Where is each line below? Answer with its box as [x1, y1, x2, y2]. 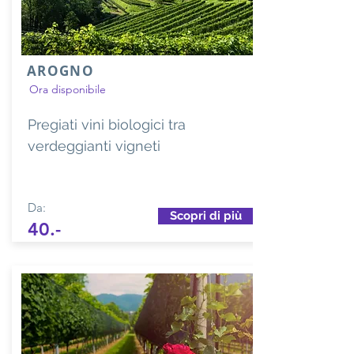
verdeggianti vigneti [28, 137, 160, 154]
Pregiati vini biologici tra [28, 115, 186, 133]
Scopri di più [169, 208, 242, 223]
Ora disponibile [29, 81, 106, 96]
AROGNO [27, 61, 95, 80]
